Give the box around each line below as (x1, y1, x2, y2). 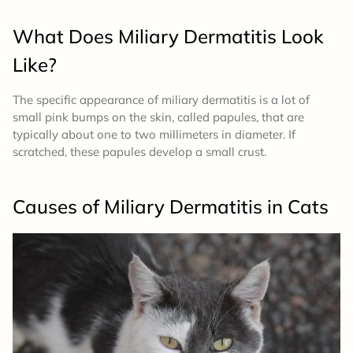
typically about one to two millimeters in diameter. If (13, 127, 295, 143)
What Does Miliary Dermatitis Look (13, 24, 324, 49)
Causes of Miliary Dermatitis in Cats (13, 195, 329, 219)
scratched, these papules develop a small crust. (13, 144, 266, 160)
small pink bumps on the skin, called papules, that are (13, 110, 304, 125)
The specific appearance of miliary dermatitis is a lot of (13, 92, 310, 108)
